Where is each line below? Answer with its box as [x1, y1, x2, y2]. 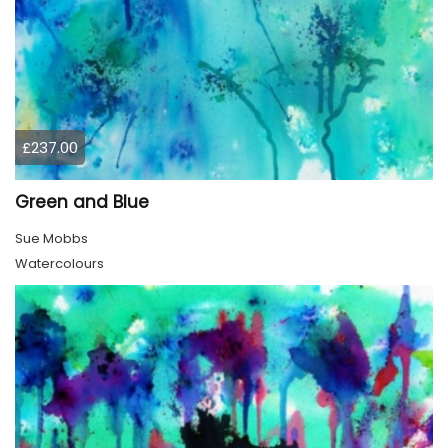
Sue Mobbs [15, 229, 88, 249]
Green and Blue [15, 190, 149, 215]
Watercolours [15, 254, 104, 274]
